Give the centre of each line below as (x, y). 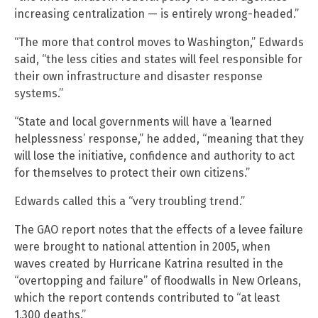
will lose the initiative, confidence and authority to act (154, 156)
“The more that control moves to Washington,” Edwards (159, 43)
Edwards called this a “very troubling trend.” (130, 202)
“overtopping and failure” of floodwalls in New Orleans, (158, 281)
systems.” (39, 94)
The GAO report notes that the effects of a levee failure (159, 230)
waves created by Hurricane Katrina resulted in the (149, 264)
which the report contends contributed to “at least (147, 298)
